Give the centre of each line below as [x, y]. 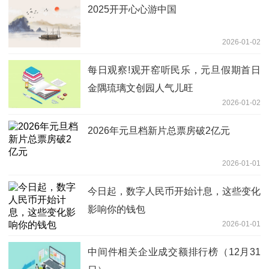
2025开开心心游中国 [132, 9]
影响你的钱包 [116, 209]
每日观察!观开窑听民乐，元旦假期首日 [174, 70]
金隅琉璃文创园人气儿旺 [141, 88]
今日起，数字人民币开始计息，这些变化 [174, 191]
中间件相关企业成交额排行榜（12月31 [174, 252]
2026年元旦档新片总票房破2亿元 [159, 130]
